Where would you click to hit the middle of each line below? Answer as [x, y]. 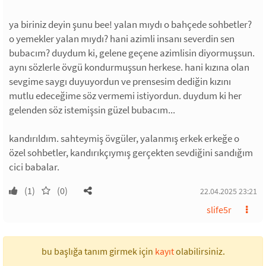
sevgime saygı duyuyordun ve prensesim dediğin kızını [120, 81]
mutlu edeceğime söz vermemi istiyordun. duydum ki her [125, 96]
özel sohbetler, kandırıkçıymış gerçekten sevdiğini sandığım [131, 153]
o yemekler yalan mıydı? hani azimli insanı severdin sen [122, 39]
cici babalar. [34, 167]
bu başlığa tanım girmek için [98, 251]
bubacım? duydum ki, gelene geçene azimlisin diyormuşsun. [132, 53]
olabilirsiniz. [199, 251]
